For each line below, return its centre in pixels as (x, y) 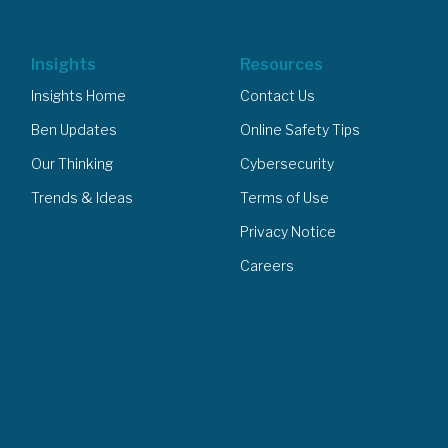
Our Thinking (71, 163)
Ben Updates (73, 129)
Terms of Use (284, 197)
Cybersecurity (286, 163)
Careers (266, 265)
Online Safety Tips (299, 129)
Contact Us (277, 95)
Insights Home (78, 95)
